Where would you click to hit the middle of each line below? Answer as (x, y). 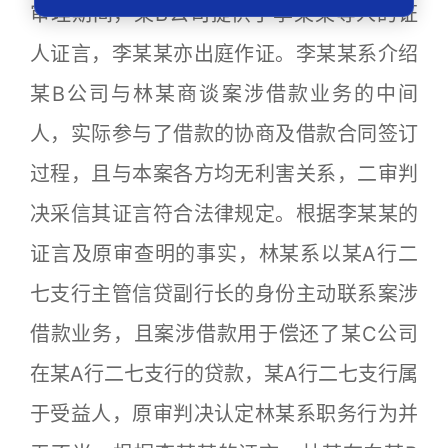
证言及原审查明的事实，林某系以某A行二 (224, 254)
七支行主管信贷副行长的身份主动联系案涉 (224, 294)
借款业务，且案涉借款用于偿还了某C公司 (224, 334)
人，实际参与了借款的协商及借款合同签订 (224, 134)
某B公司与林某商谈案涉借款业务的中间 (224, 94)
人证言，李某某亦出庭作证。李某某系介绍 (224, 54)
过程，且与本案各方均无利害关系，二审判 (224, 174)
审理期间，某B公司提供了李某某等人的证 (224, 14)
